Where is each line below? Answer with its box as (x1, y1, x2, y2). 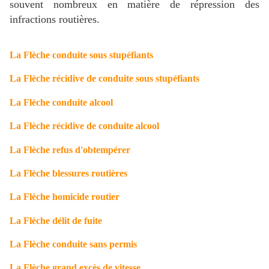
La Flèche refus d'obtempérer (10, 144, 130, 155)
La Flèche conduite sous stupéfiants (10, 50, 153, 61)
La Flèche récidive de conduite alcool (10, 121, 159, 131)
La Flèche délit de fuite (10, 215, 102, 226)
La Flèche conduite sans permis (10, 239, 137, 250)
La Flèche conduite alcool (10, 97, 113, 107)
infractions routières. (10, 13, 100, 25)
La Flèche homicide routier (10, 192, 119, 202)
